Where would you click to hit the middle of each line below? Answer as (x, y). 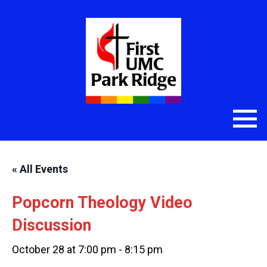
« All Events (40, 169)
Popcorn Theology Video (102, 203)
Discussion (52, 225)
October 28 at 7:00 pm (64, 249)
